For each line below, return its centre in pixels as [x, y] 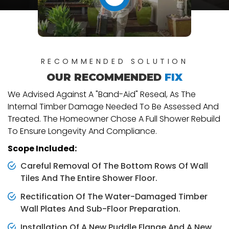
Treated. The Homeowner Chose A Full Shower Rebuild [114, 119]
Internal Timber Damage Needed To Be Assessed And [113, 107]
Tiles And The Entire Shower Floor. [89, 178]
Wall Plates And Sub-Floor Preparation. [100, 209]
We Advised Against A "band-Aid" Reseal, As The [102, 95]
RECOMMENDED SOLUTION [114, 62]
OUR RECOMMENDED [106, 77]
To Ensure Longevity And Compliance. [82, 131]
